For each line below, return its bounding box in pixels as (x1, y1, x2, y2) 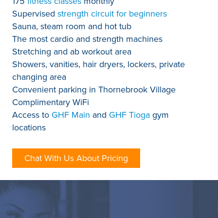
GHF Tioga (109, 108, 150, 121)
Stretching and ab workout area (12, 45, 134, 58)
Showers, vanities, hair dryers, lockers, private (12, 57, 185, 71)
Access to (12, 108, 52, 121)
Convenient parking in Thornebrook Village (12, 83, 178, 96)
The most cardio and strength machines (12, 32, 165, 45)
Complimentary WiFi (12, 95, 91, 109)
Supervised (12, 7, 57, 20)
